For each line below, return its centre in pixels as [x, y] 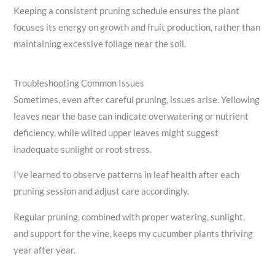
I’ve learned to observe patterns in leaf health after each [127, 175]
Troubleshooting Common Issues [79, 83]
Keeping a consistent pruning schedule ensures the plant [127, 11]
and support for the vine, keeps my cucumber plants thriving [134, 233]
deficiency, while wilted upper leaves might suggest [116, 133]
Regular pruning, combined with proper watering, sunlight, [130, 217]
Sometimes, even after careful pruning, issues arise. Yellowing [137, 99]
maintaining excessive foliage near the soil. [100, 44]
